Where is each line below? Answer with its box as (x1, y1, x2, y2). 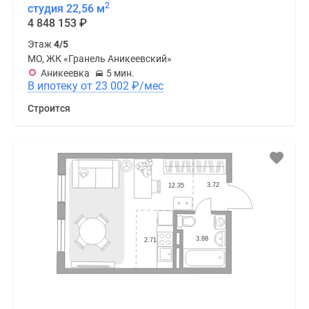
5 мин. (106, 67, 134, 79)
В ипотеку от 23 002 (95, 79, 132, 92)
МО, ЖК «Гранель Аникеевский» (28, 52, 172, 64)
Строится (28, 102, 70, 114)
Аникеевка (41, 67, 90, 79)
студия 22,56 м (28, 1, 105, 15)
